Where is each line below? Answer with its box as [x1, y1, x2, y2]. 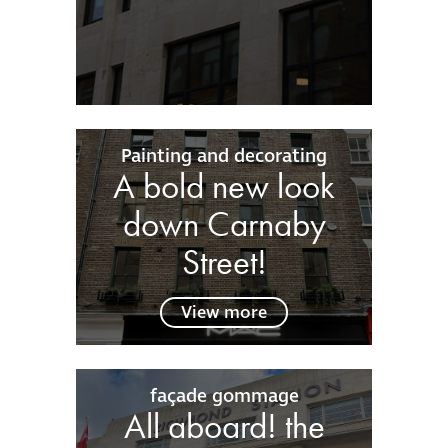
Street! [181, 238, 267, 285]
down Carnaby [122, 200, 326, 247]
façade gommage [149, 382, 299, 409]
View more [181, 299, 267, 325]
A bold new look [113, 162, 335, 209]
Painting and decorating [121, 142, 327, 169]
